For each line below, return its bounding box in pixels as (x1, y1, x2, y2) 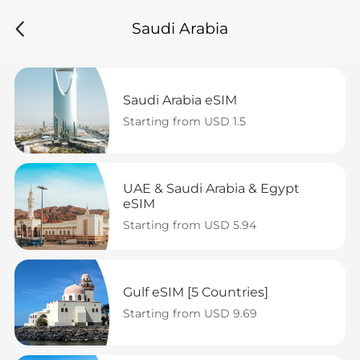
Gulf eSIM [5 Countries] (122, 284, 268, 300)
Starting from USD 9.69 (122, 305, 257, 321)
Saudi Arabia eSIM (122, 92, 237, 108)
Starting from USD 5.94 (122, 217, 256, 232)
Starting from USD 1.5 (122, 113, 246, 129)
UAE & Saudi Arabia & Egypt (122, 180, 300, 196)
